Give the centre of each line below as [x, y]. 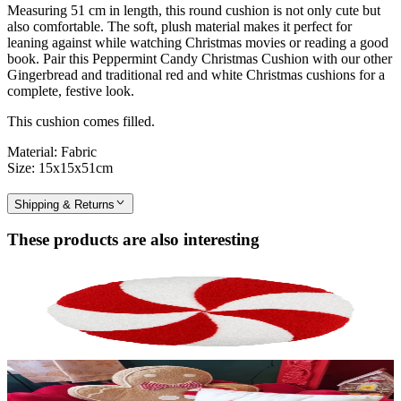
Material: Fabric [52, 151]
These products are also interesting [133, 240]
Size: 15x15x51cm [60, 167]
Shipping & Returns [64, 204]
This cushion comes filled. [81, 121]
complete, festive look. [71, 90]
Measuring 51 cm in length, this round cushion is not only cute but [194, 10]
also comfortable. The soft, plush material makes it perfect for [179, 26]
